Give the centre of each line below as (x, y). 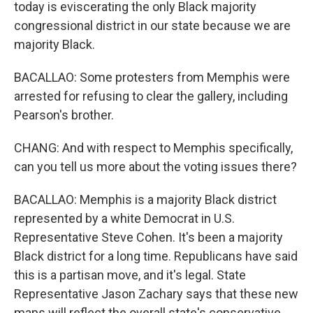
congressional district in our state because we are (152, 26)
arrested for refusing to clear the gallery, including (151, 96)
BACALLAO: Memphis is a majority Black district (145, 199)
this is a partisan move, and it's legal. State (130, 275)
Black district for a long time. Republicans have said (156, 256)
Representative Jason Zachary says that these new (156, 294)
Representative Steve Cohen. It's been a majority (148, 237)
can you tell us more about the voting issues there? (155, 167)
